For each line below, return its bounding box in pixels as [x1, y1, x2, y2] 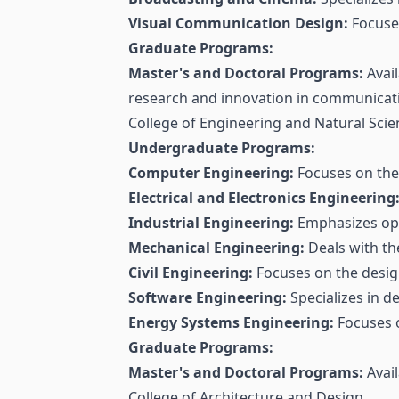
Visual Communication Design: [128, 13, 348, 34]
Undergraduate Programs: [128, 138, 315, 159]
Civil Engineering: [128, 263, 253, 283]
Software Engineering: [128, 288, 287, 308]
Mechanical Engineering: [128, 238, 305, 258]
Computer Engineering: [128, 163, 294, 183]
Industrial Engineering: [128, 213, 294, 233]
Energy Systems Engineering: [128, 313, 334, 333]
